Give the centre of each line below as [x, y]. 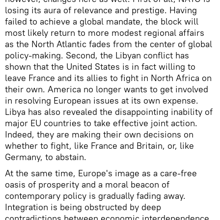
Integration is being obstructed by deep [83, 207]
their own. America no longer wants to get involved [107, 89]
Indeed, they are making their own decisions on [99, 135]
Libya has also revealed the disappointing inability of [109, 112]
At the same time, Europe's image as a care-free [101, 173]
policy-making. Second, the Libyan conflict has [97, 55]
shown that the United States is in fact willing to [100, 67]
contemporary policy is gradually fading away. [95, 196]
